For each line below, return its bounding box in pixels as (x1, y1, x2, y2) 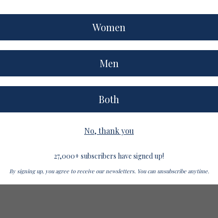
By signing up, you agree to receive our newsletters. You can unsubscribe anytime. (9, 167, 209, 175)
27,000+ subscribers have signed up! (54, 151, 164, 161)
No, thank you (84, 126, 134, 136)
